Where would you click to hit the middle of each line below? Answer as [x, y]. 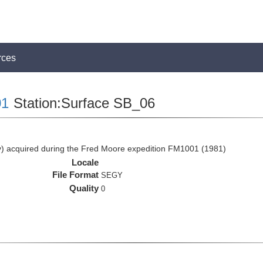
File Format [76, 175]
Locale [85, 162]
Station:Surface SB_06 [82, 103]
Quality [84, 188]
